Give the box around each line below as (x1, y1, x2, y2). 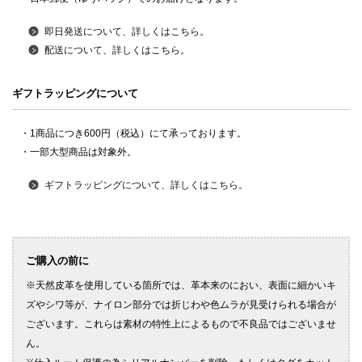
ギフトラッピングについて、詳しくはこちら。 (44, 179, 248, 192)
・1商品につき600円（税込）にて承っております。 (20, 128, 246, 140)
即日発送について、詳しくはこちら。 (44, 26, 209, 38)
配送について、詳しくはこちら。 (44, 44, 190, 57)
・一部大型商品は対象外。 (20, 146, 137, 158)
